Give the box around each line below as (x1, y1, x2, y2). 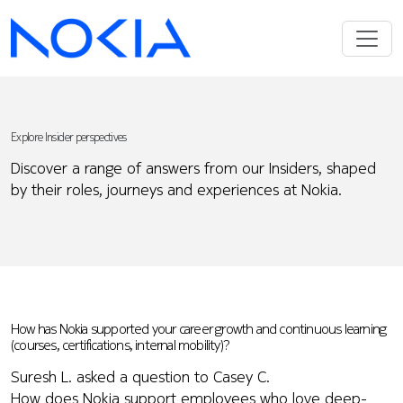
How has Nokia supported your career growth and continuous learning (11, 318, 387, 338)
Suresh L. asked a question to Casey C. (11, 364, 270, 388)
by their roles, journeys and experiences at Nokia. (11, 178, 342, 201)
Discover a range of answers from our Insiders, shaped (11, 157, 376, 180)
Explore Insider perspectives (11, 129, 127, 146)
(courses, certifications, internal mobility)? (11, 334, 229, 354)
